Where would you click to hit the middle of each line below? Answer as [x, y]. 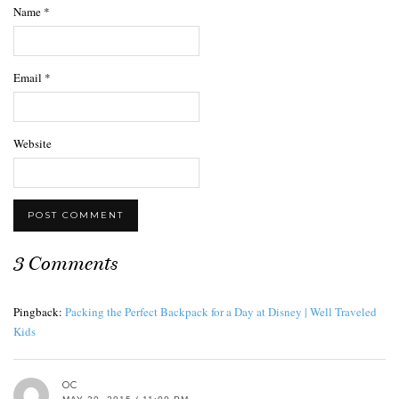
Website [33, 143]
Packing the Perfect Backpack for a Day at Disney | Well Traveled [221, 311]
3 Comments [65, 263]
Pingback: [39, 311]
